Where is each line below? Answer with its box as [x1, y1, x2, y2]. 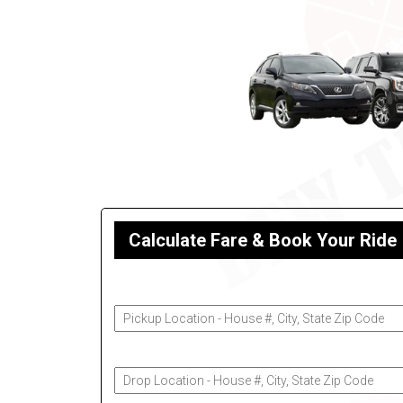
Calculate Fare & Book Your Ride [129, 229, 397, 252]
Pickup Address [114, 282, 208, 297]
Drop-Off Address [114, 344, 220, 359]
